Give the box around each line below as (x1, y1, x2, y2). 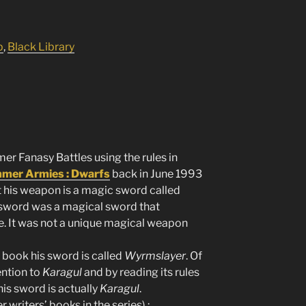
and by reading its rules (82, 266, 199, 279)
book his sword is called (2, 249, 124, 262)
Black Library (8, 40, 74, 53)
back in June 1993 (110, 167, 202, 180)
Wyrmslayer (124, 249, 186, 262)
